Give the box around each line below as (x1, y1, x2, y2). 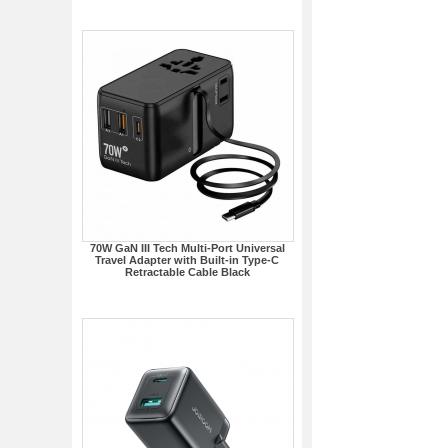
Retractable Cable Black (124, 266, 250, 278)
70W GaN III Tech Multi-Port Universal (89, 242, 285, 254)
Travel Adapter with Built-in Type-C (95, 254, 279, 266)
